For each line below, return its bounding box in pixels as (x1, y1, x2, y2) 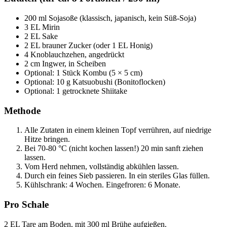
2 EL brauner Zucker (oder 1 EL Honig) (24, 41, 153, 50)
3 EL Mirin (24, 23, 60, 31)
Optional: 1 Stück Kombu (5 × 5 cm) (24, 68, 142, 77)
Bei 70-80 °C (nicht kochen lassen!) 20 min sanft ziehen (24, 144, 203, 153)
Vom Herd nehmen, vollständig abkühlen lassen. (24, 162, 179, 171)
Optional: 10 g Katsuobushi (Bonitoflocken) (24, 78, 165, 86)
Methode (4, 105, 41, 116)
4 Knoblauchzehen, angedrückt (24, 50, 124, 59)
